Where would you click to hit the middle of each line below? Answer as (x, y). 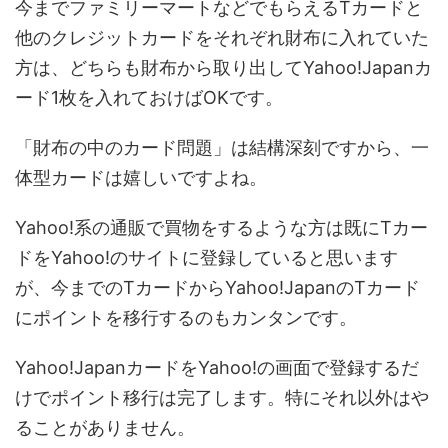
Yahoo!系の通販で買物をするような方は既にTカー (221, 228)
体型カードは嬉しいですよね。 (141, 178)
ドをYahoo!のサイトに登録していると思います (206, 258)
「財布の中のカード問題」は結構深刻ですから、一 (222, 148)
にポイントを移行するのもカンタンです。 (186, 318)
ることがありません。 (105, 428)
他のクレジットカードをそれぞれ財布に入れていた (222, 38)
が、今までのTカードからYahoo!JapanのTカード (217, 288)
